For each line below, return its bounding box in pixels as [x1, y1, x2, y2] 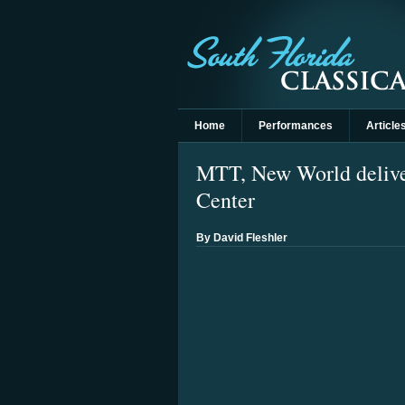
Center [196, 185, 255, 214]
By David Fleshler [196, 231, 287, 244]
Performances [259, 119, 333, 132]
